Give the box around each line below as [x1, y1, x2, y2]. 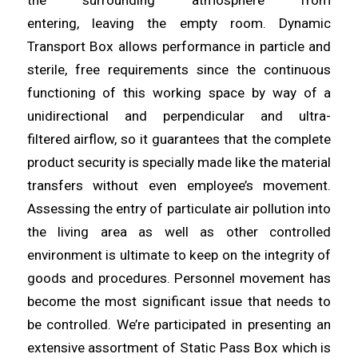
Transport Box [26, 38, 118, 55]
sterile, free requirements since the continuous [26, 62, 332, 78]
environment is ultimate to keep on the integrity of [26, 247, 332, 264]
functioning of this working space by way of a [26, 85, 332, 101]
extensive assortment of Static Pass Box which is [26, 340, 332, 356]
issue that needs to [210, 293, 332, 310]
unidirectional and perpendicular [26, 108, 261, 125]
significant [141, 293, 211, 310]
